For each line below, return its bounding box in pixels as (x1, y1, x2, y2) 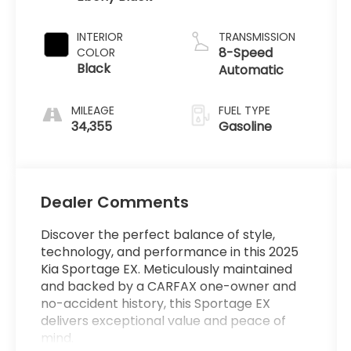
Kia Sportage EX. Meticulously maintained (41, 260, 293, 279)
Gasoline (218, 117, 272, 136)
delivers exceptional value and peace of (41, 312, 287, 331)
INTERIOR (77, 28, 124, 45)
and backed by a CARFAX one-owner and (41, 277, 297, 296)
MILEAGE (71, 102, 115, 118)
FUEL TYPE (218, 102, 270, 118)
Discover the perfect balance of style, (41, 226, 276, 244)
